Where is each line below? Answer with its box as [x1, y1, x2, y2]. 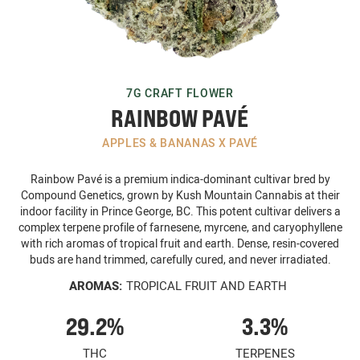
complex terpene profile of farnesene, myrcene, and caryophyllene [18, 219, 342, 236]
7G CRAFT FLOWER [126, 84, 234, 101]
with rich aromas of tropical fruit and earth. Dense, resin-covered [21, 235, 339, 252]
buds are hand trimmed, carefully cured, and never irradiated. [29, 251, 331, 268]
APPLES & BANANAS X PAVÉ [101, 134, 259, 151]
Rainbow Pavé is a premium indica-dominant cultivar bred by [30, 170, 330, 188]
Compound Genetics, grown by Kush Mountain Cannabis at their [20, 186, 340, 204]
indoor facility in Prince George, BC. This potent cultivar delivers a [19, 202, 341, 220]
